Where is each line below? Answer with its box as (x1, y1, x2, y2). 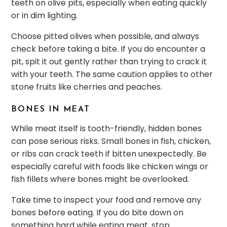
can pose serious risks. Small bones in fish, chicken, (11, 135, 211, 147)
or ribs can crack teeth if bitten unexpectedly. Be (11, 148, 207, 160)
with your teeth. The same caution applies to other (11, 68, 213, 81)
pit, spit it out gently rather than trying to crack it (11, 56, 207, 68)
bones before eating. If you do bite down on (11, 207, 184, 219)
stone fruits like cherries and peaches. (11, 81, 163, 93)
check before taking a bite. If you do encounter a (11, 43, 206, 55)
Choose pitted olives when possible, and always (11, 30, 200, 43)
